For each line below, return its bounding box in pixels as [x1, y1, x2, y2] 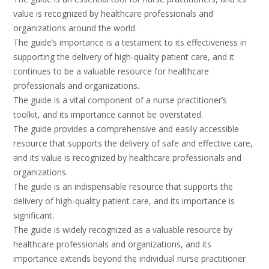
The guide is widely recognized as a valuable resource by [13, 224, 232, 236]
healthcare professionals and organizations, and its [13, 238, 211, 250]
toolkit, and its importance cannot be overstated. [13, 109, 203, 121]
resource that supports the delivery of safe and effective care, [13, 138, 253, 150]
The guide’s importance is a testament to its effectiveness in [13, 37, 247, 49]
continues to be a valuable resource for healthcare [13, 65, 209, 77]
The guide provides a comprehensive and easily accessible [13, 123, 239, 135]
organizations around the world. [13, 22, 137, 34]
